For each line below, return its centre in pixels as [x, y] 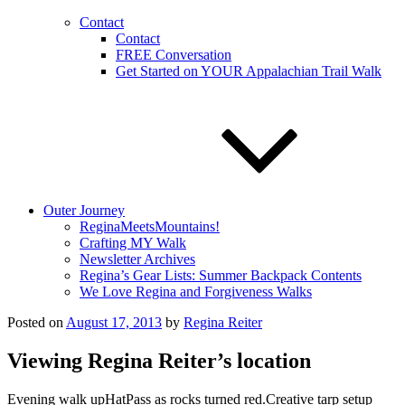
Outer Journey [84, 210]
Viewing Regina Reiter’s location [159, 360]
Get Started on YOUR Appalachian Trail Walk [249, 71]
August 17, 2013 [114, 322]
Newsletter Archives [137, 259]
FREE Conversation [174, 55]
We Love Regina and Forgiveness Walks [196, 292]
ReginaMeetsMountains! [150, 226]
